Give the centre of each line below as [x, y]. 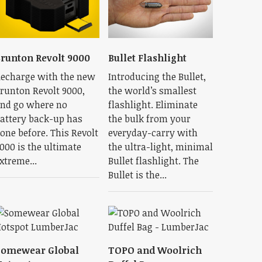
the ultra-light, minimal [160, 146]
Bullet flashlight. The [153, 161]
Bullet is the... [137, 175]
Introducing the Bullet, [157, 76]
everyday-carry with [153, 132]
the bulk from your [149, 118]
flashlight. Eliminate [153, 104]
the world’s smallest [152, 90]
